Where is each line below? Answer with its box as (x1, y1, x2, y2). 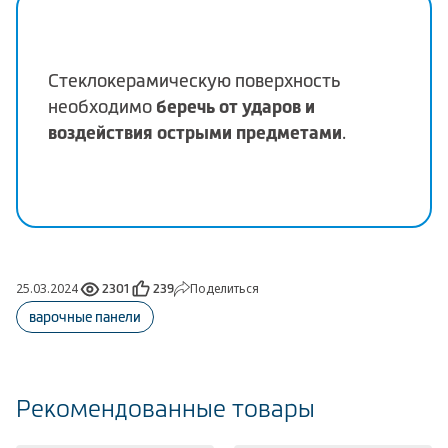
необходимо (48, 97, 156, 118)
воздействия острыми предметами (48, 122, 342, 144)
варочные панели (29, 308, 141, 325)
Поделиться (190, 279, 259, 297)
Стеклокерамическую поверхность (48, 71, 340, 92)
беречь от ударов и (156, 96, 315, 118)
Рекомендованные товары (16, 395, 315, 422)
